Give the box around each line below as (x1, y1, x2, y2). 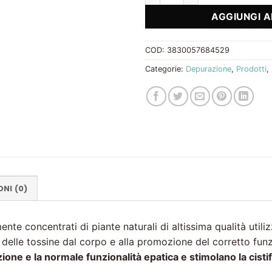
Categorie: (145, 64, 186, 74)
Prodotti (236, 64, 267, 74)
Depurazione (186, 64, 231, 74)
